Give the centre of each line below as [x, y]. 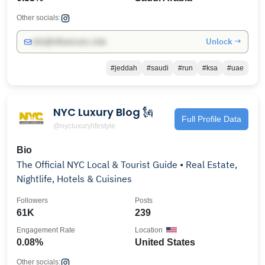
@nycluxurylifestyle [84, 126]
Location [149, 230]
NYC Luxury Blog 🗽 [103, 112]
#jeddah [124, 68]
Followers [32, 201]
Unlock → [224, 41]
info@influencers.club [69, 42]
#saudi [158, 68]
